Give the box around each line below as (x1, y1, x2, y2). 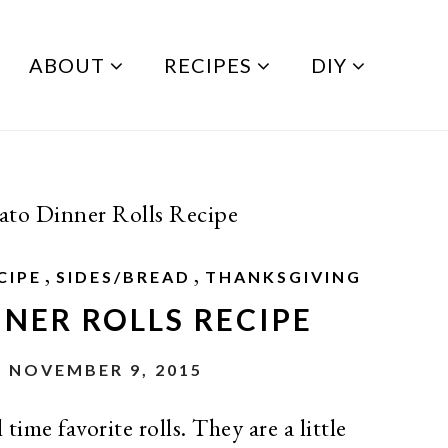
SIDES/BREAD (55, 267, 191, 286)
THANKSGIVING (204, 267, 362, 286)
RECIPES (164, 53, 252, 77)
